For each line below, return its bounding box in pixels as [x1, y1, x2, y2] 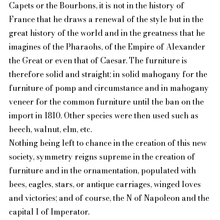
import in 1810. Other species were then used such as [8, 109, 198, 121]
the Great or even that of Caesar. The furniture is [8, 54, 187, 66]
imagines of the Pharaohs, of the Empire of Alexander [8, 40, 205, 53]
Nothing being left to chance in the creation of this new [8, 137, 207, 149]
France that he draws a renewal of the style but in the [8, 13, 203, 25]
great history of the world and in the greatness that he [8, 27, 205, 39]
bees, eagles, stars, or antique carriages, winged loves [8, 178, 201, 190]
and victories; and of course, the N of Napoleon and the [8, 192, 209, 204]
